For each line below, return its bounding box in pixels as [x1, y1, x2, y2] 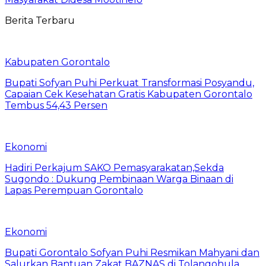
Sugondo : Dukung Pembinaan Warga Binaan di [5, 173, 233, 185]
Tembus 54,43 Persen [5, 99, 107, 111]
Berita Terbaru [5, 14, 75, 26]
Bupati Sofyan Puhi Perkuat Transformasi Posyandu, [5, 77, 254, 88]
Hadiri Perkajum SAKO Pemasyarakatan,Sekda [5, 161, 224, 173]
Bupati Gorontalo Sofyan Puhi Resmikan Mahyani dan [5, 246, 259, 258]
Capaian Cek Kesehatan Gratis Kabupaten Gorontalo [5, 88, 252, 100]
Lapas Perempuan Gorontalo [5, 184, 143, 196]
